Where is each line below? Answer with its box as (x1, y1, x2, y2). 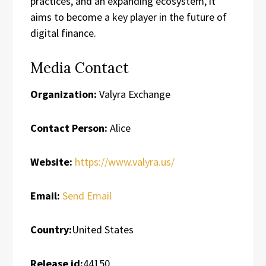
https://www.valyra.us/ (75, 154, 175, 169)
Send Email (62, 188, 112, 202)
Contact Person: (30, 121, 107, 135)
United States (72, 222, 134, 236)
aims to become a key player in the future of (30, 9, 227, 24)
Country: (30, 222, 72, 236)
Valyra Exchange (97, 87, 170, 101)
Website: (30, 154, 72, 169)
